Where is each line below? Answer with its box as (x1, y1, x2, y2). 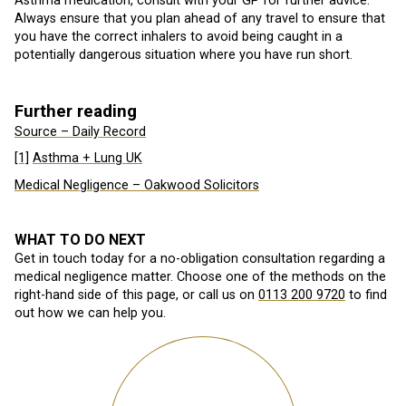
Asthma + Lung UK (33, 150, 142, 167)
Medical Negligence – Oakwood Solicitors (14, 178, 259, 193)
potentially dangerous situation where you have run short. (14, 46, 353, 63)
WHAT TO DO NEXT (14, 231, 146, 249)
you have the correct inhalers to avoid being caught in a (14, 28, 343, 44)
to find (345, 287, 387, 304)
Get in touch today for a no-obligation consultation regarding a (14, 251, 385, 267)
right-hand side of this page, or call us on (14, 287, 258, 304)
